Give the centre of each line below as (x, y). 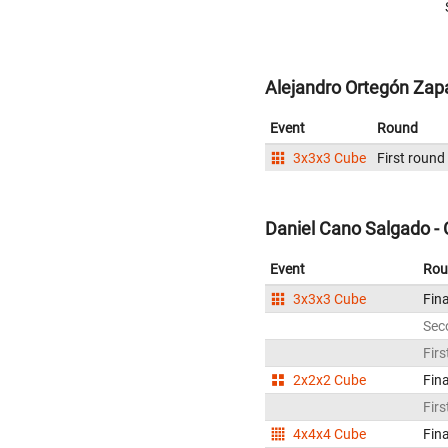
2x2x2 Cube (328, 379)
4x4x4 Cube (328, 433)
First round (411, 158)
